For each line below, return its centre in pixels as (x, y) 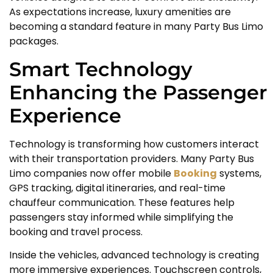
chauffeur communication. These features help (122, 202)
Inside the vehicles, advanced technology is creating (134, 255)
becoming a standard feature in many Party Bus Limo (136, 27)
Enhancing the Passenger (138, 92)
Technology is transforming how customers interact (134, 144)
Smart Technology (101, 69)
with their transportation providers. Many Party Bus (132, 158)
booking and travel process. (76, 232)
